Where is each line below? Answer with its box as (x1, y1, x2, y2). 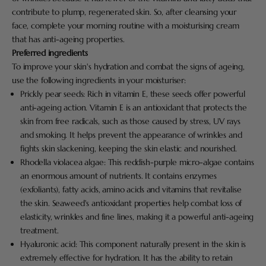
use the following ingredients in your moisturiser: (12, 74, 186, 85)
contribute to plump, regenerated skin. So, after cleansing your (12, 6, 237, 17)
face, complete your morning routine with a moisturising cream (12, 20, 239, 31)
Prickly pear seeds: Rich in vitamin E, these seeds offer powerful (20, 88, 245, 99)
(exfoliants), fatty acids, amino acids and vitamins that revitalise (20, 183, 242, 195)
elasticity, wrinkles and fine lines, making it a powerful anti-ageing (20, 211, 254, 222)
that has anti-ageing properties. (12, 33, 125, 45)
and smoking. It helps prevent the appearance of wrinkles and (20, 129, 242, 140)
